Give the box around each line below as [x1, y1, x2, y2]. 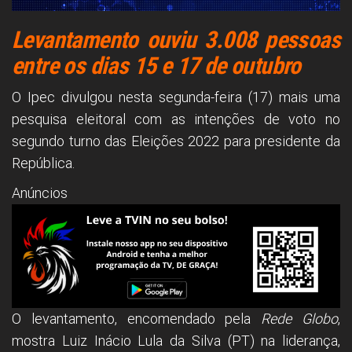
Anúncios [12, 185, 68, 202]
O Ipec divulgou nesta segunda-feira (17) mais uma [12, 89, 340, 106]
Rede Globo [261, 310, 339, 327]
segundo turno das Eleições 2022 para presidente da [12, 133, 340, 150]
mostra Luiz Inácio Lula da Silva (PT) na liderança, [12, 332, 340, 349]
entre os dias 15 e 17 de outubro [12, 52, 301, 80]
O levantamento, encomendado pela [12, 310, 262, 327]
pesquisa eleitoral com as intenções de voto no [12, 111, 340, 128]
